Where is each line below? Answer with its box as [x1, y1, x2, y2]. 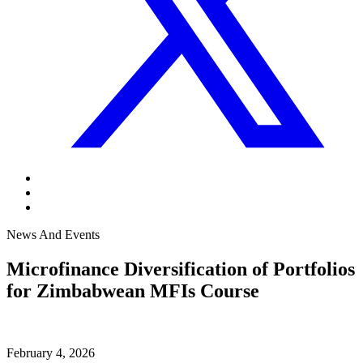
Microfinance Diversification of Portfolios [6, 258, 355, 280]
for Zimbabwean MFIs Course [6, 280, 259, 301]
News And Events [6, 228, 100, 241]
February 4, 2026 [6, 345, 95, 360]
